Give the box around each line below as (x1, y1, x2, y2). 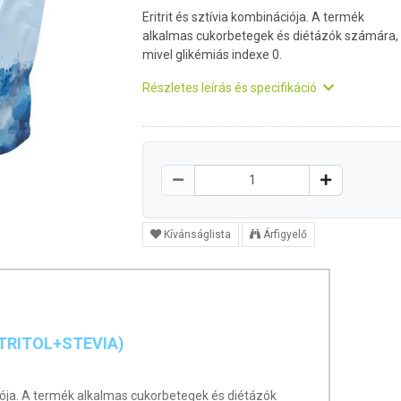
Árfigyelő (263, 228, 307, 241)
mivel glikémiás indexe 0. (142, 47, 282, 62)
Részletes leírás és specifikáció (142, 81, 320, 95)
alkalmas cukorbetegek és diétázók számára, (142, 29, 398, 43)
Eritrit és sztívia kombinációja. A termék (142, 10, 364, 24)
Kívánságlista (164, 228, 231, 241)
